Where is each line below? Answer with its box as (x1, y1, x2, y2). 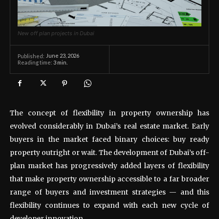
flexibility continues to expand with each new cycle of (10, 200, 209, 210)
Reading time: (18, 59, 53, 66)
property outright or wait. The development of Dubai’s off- (10, 148, 209, 157)
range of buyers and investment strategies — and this (10, 187, 209, 197)
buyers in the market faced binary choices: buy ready (10, 134, 209, 144)
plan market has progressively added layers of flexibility (10, 161, 209, 170)
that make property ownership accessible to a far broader (10, 174, 209, 183)
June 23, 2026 (46, 52, 79, 59)
